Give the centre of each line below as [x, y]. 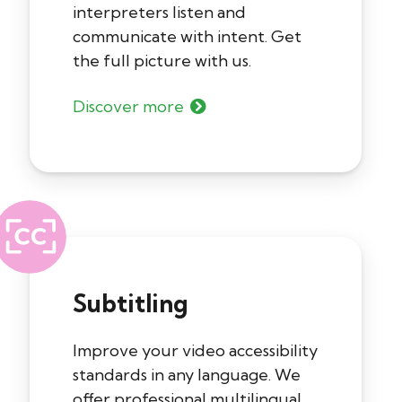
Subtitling [130, 304]
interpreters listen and [159, 13]
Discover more [128, 107]
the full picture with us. [162, 61]
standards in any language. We [187, 375]
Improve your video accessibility [195, 351]
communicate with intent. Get [187, 37]
